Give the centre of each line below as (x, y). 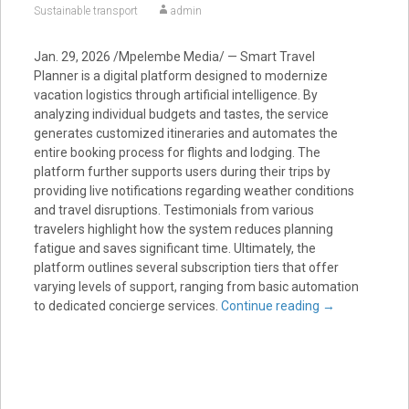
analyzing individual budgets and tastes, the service (181, 114)
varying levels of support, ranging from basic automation (196, 287)
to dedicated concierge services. (127, 306)
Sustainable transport (85, 11)
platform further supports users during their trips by (182, 172)
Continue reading (271, 306)
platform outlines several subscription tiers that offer (186, 267)
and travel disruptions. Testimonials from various (173, 210)
